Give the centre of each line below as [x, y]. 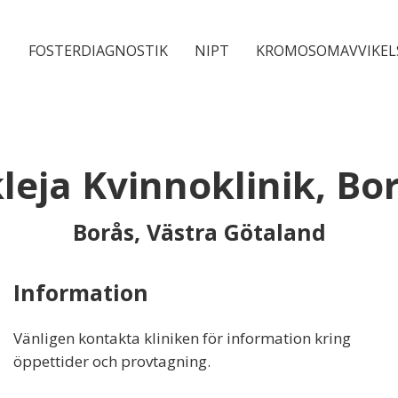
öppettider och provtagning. [111, 361]
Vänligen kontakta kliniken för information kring [182, 338]
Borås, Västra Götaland [199, 232]
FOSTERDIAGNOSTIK [98, 50]
